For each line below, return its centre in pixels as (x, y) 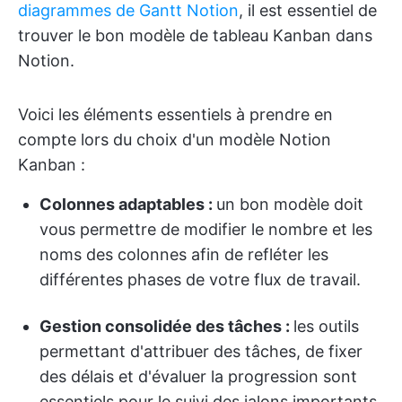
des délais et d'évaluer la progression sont (198, 376)
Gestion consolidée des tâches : (166, 326)
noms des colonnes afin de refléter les (184, 254)
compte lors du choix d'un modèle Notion (175, 140)
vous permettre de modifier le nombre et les (206, 229)
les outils (326, 326)
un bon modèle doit (290, 204)
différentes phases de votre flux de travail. (200, 280)
